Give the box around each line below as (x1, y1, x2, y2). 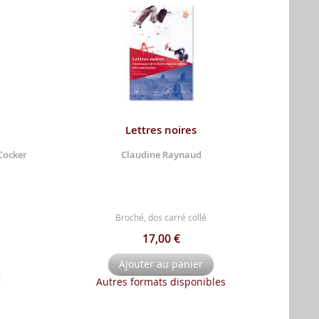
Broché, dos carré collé (115, 211, 206, 223)
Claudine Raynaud (120, 147, 202, 161)
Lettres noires (125, 122, 197, 137)
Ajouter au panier (119, 256, 203, 271)
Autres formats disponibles (96, 274, 226, 288)
